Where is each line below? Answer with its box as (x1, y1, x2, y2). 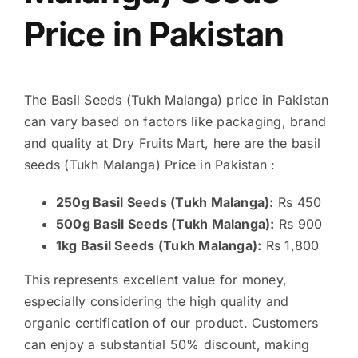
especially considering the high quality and (23, 293, 289, 310)
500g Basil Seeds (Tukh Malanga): (55, 216, 275, 233)
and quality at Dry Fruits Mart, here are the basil (23, 135, 320, 152)
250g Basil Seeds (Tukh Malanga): (55, 194, 274, 211)
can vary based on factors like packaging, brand (23, 113, 327, 130)
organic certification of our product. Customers (23, 315, 319, 332)
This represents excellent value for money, (23, 272, 288, 288)
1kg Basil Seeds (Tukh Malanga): (55, 237, 262, 254)
